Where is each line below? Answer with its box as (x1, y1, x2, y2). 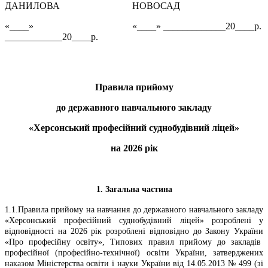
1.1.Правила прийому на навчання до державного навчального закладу (5, 205, 263, 214)
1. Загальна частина (96, 184, 172, 194)
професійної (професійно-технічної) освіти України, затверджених (5, 248, 263, 257)
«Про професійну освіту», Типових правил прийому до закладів (5, 237, 263, 246)
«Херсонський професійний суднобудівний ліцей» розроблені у (5, 215, 263, 225)
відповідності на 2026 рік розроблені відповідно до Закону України (5, 226, 263, 236)
